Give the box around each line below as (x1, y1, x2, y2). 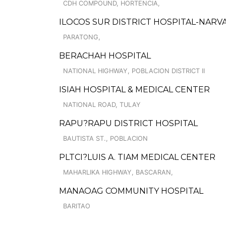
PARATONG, (63, 33, 100, 41)
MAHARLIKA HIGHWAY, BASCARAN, (63, 168, 173, 176)
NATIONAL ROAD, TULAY (63, 101, 141, 108)
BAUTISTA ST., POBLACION (63, 135, 148, 142)
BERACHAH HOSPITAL (59, 51, 151, 61)
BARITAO (63, 202, 90, 210)
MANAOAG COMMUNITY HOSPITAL (59, 186, 203, 196)
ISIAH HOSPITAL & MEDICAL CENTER (59, 85, 210, 94)
